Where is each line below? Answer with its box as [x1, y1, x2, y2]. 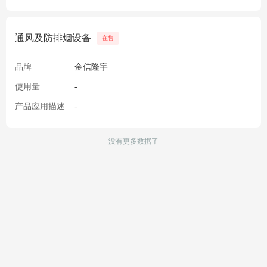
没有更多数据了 [108, 137, 159, 146]
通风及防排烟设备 [15, 32, 91, 43]
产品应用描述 [15, 102, 65, 111]
